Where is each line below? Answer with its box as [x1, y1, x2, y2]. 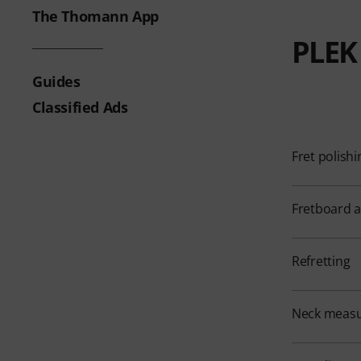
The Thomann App [32, 6, 159, 26]
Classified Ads [32, 98, 128, 117]
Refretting [291, 252, 351, 270]
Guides [32, 72, 81, 91]
